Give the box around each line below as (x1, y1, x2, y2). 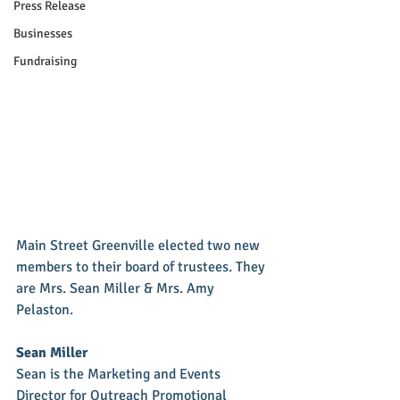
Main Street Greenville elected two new (16, 237, 263, 254)
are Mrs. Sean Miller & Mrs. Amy (16, 279, 217, 297)
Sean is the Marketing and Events (16, 365, 224, 383)
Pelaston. (16, 301, 77, 319)
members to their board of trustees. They (16, 258, 268, 276)
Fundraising (13, 54, 77, 69)
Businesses (13, 26, 72, 41)
